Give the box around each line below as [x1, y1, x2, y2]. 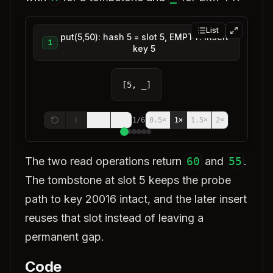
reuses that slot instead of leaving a [25, 211, 204, 224]
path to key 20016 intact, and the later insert [25, 193, 247, 205]
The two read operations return [25, 155, 185, 168]
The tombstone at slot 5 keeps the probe [25, 174, 231, 186]
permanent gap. [25, 230, 104, 243]
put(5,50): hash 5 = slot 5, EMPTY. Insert [60, 32, 229, 42]
